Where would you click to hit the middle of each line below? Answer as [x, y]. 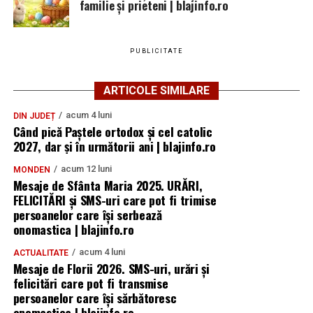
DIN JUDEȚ [34, 116]
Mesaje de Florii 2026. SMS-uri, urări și [111, 269]
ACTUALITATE [41, 253]
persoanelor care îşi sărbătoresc [95, 298]
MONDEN [31, 170]
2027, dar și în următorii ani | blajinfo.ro [114, 146]
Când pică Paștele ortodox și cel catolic [112, 132]
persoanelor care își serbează [87, 215]
